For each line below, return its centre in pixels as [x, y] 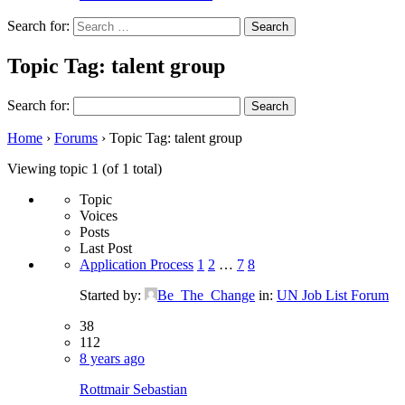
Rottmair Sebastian [133, 389]
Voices [99, 215]
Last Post [106, 248]
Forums [76, 137]
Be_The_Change [206, 295]
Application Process [137, 264]
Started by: [112, 295]
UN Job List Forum [333, 295]
